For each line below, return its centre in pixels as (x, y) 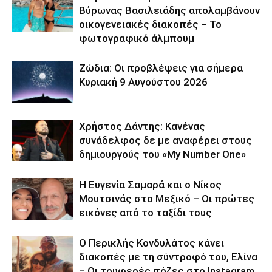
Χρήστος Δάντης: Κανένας (142, 127)
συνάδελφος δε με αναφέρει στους (165, 141)
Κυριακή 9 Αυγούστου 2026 (143, 82)
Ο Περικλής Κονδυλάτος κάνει (151, 243)
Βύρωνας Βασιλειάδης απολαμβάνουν (169, 11)
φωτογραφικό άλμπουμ (137, 39)
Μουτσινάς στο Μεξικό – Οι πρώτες (167, 199)
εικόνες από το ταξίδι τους (145, 213)
